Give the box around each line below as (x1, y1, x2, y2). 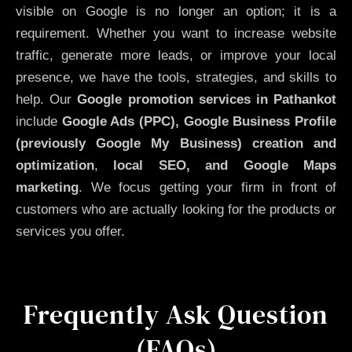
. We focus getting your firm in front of (79, 180, 336, 196)
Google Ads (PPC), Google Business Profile (61, 114, 337, 130)
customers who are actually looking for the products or (16, 202, 336, 218)
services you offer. (16, 224, 125, 240)
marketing (16, 180, 79, 196)
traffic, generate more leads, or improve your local (16, 48, 336, 64)
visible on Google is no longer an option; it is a (16, 4, 336, 20)
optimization (16, 158, 94, 174)
